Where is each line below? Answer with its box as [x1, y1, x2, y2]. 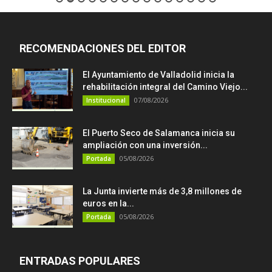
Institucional [86, 96, 126, 105]
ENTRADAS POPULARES [19, 254, 140, 268]
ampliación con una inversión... [83, 140, 208, 151]
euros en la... [83, 199, 134, 209]
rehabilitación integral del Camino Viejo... [83, 82, 248, 92]
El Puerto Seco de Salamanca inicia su [83, 128, 235, 138]
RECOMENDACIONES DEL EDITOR [19, 42, 186, 55]
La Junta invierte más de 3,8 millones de [83, 186, 242, 197]
